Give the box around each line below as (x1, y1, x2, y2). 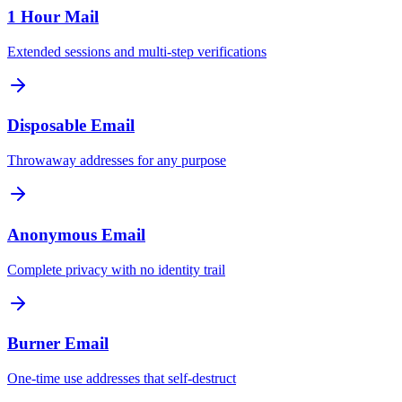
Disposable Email (7, 116, 135, 135)
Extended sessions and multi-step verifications (7, 43, 267, 59)
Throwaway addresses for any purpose (7, 153, 226, 169)
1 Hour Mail (7, 7, 99, 27)
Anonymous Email (7, 224, 145, 244)
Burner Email (7, 334, 109, 354)
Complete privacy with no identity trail (7, 261, 225, 277)
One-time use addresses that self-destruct (7, 371, 236, 387)
